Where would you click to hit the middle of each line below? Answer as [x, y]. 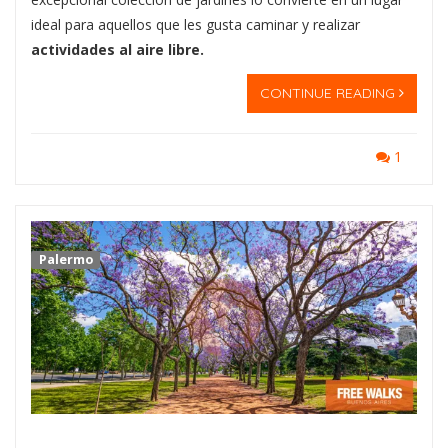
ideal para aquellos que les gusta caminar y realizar [195, 24]
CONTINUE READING [329, 93]
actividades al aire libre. [117, 49]
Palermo [65, 259]
